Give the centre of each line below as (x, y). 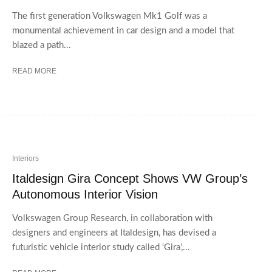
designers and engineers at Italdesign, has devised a (114, 233)
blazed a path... (42, 45)
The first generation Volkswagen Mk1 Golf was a (110, 16)
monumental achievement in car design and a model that (123, 30)
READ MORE (34, 71)
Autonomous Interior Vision (85, 194)
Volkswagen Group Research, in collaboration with (112, 218)
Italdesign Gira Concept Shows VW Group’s (130, 178)
